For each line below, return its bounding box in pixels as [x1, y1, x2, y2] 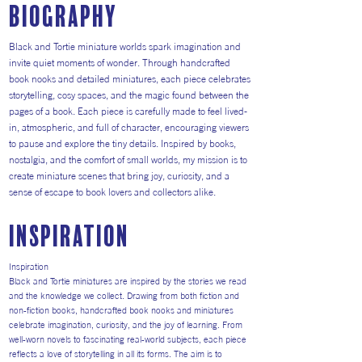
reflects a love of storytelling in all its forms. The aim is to [9, 348, 222, 360]
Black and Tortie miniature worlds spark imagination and [9, 40, 241, 53]
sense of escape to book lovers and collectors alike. [9, 186, 216, 198]
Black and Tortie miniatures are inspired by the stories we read [9, 276, 246, 287]
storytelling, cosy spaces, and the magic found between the [9, 89, 249, 101]
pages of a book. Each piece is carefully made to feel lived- [9, 105, 247, 117]
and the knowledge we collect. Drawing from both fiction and [9, 290, 239, 301]
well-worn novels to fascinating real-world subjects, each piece [9, 334, 246, 345]
